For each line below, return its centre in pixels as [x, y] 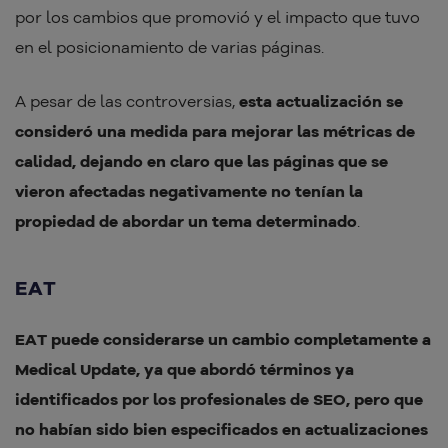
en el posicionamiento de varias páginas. [171, 47]
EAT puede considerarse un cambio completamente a [223, 339]
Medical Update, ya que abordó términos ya [184, 369]
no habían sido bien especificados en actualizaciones [221, 429]
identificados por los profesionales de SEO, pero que [219, 399]
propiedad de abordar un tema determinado [186, 221]
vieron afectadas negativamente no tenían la [189, 191]
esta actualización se [321, 101]
